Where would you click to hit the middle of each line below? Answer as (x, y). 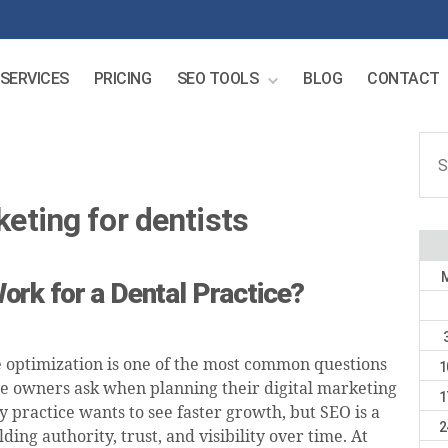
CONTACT (403, 78)
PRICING (122, 78)
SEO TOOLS (217, 78)
